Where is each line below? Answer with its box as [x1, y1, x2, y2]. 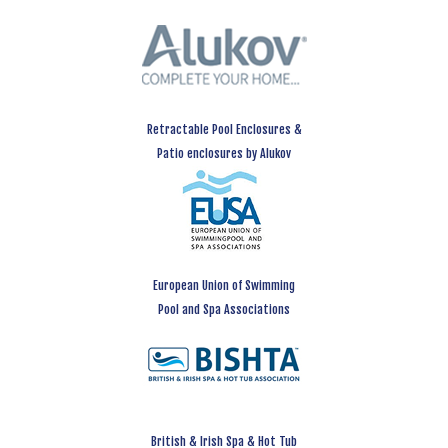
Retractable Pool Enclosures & [146, 121, 302, 137]
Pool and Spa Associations [158, 301, 290, 317]
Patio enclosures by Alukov [157, 145, 291, 161]
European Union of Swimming [153, 277, 295, 293]
